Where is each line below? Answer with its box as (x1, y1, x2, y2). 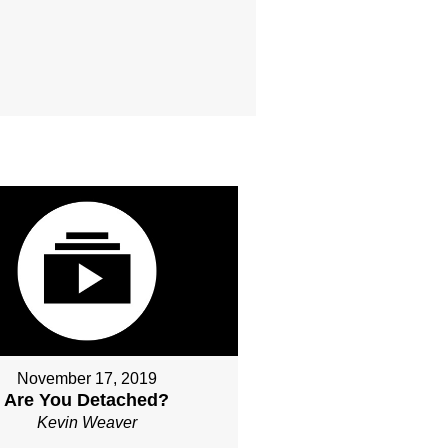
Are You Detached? (4, 390, 170, 411)
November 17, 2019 (16, 370, 157, 388)
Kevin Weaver (36, 414, 137, 432)
